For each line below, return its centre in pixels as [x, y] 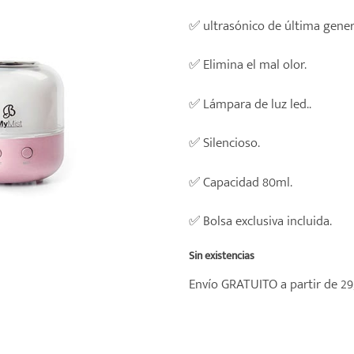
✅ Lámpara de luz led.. [250, 104]
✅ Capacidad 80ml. [241, 182]
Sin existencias [222, 256]
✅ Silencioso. [224, 143]
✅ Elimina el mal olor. [248, 65]
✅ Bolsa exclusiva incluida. [260, 221]
